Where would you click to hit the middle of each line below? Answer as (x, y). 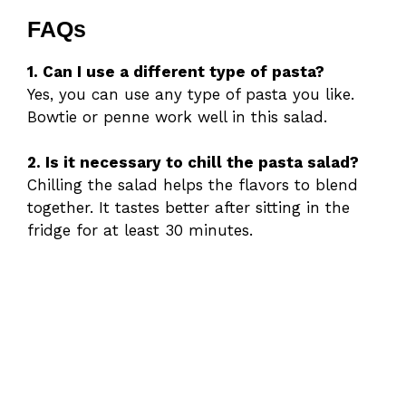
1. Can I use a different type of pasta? (176, 71)
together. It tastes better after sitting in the (188, 208)
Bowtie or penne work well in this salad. (177, 116)
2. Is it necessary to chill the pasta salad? (193, 163)
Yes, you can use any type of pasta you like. (191, 94)
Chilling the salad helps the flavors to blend (193, 185)
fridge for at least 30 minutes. (140, 231)
